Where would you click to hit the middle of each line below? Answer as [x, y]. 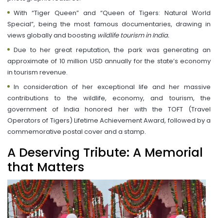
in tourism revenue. [37, 72]
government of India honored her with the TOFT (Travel [109, 109]
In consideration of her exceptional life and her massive [112, 87]
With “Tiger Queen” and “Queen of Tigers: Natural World [112, 13]
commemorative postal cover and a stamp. [77, 131]
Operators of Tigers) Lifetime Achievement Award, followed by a [109, 120]
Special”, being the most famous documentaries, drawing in [109, 24]
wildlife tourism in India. [133, 35]
